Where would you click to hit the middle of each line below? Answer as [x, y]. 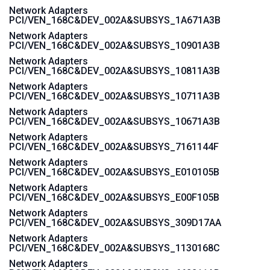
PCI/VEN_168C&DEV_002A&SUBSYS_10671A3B [115, 121]
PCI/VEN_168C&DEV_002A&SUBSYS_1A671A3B [115, 20]
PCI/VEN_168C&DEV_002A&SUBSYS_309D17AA [115, 223]
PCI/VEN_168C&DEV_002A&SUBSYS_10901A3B [115, 46]
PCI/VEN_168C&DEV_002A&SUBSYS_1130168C [115, 248]
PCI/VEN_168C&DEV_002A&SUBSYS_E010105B [114, 172]
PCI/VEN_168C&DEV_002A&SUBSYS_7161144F [114, 147]
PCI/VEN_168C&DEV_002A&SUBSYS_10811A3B [115, 71]
